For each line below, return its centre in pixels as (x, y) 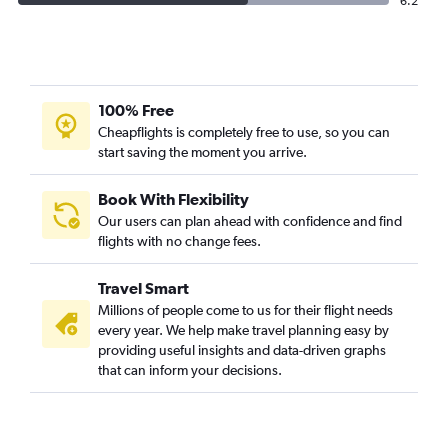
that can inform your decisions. (190, 370)
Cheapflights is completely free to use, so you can (244, 132)
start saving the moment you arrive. (202, 152)
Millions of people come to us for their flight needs (245, 310)
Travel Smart (143, 288)
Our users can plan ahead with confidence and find (250, 221)
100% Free (136, 110)
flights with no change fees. (179, 241)
